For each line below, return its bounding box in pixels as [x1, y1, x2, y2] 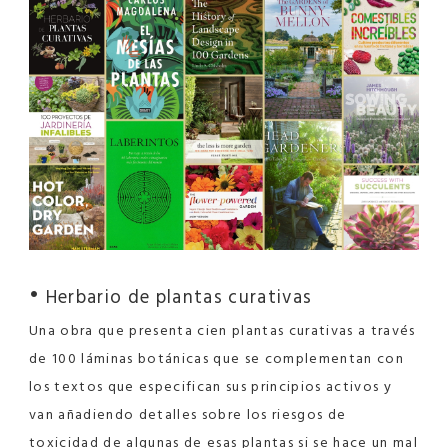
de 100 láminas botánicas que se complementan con [29, 346, 405, 370]
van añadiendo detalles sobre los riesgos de [29, 402, 347, 426]
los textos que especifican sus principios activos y [29, 374, 393, 398]
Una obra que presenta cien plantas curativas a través [29, 318, 416, 342]
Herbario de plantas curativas [40, 281, 313, 312]
